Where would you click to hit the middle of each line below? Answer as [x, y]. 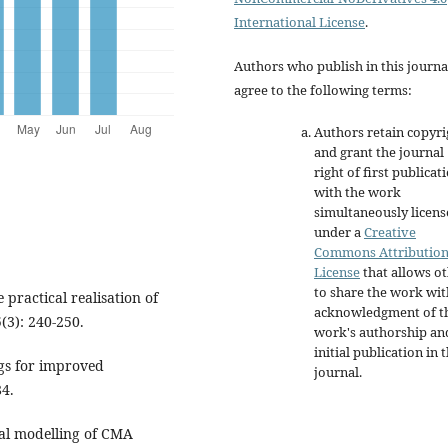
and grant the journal [379, 151]
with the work [357, 191]
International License [299, 21]
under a [339, 231]
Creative [390, 231]
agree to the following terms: [323, 89]
